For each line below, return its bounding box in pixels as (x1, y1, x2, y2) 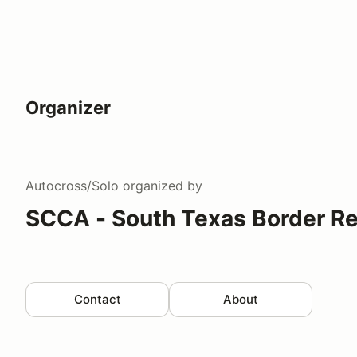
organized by (119, 177, 202, 194)
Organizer (25, 96, 111, 118)
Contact (73, 291, 121, 307)
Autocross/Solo (25, 177, 119, 194)
